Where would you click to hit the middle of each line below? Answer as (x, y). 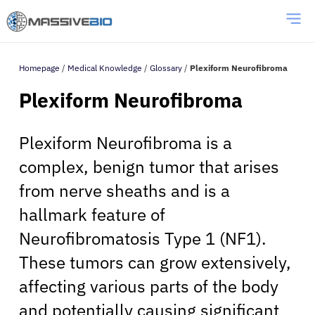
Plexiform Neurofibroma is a (126, 142)
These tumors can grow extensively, (155, 262)
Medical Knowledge (105, 68)
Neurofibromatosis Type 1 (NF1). (143, 238)
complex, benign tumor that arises (149, 166)
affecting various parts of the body (149, 286)
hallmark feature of (92, 214)
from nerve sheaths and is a (124, 190)
